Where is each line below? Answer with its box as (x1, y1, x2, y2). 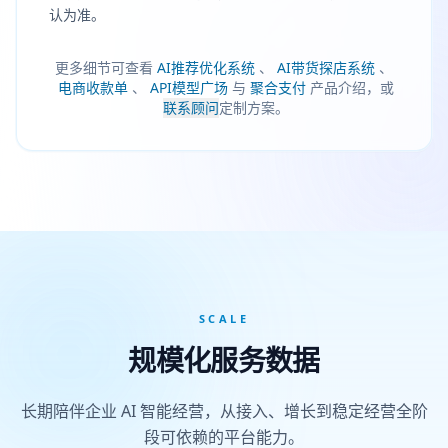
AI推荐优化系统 (157, 58, 255, 77)
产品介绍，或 (310, 78, 394, 97)
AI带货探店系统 (277, 58, 375, 77)
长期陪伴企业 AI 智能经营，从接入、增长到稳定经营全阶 (20, 400, 428, 422)
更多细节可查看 (55, 58, 153, 77)
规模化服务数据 (128, 341, 320, 379)
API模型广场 (150, 78, 228, 97)
